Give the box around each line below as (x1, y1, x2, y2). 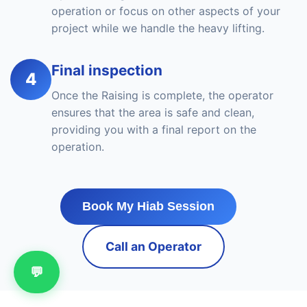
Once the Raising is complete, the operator (51, 88, 273, 102)
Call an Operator (106, 239, 201, 254)
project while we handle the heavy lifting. (51, 21, 265, 35)
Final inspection (51, 62, 162, 79)
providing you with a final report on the (51, 123, 256, 136)
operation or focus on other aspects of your (51, 4, 280, 18)
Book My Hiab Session (82, 199, 214, 213)
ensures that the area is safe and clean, (51, 106, 254, 119)
